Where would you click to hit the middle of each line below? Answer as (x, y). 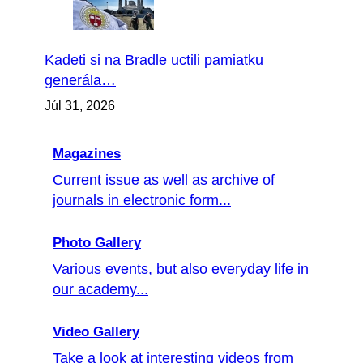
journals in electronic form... (142, 201)
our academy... (100, 290)
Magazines (87, 154)
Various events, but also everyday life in (181, 269)
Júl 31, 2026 (80, 106)
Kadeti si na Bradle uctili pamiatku (154, 60)
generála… (80, 81)
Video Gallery (96, 332)
